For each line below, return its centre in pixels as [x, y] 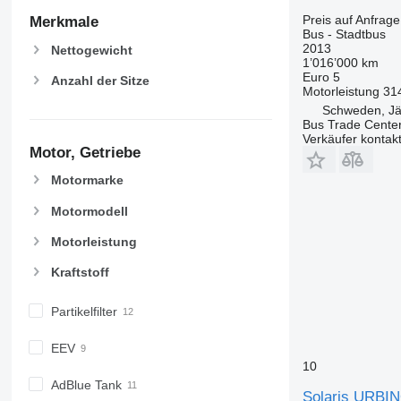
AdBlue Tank [86, 385]
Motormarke [87, 180]
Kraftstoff [80, 272]
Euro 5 [321, 77]
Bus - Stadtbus [344, 34]
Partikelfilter [84, 311]
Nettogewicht [91, 50]
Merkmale [64, 22]
